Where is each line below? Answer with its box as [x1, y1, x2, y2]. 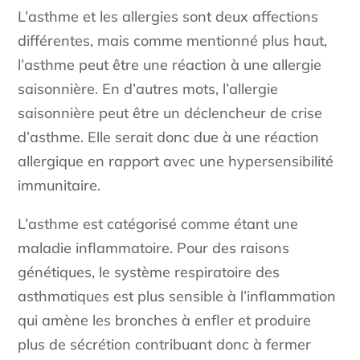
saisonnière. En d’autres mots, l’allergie [18, 80, 279, 99]
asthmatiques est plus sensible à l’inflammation [18, 287, 337, 306]
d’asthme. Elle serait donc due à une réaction [18, 128, 320, 147]
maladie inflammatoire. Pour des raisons [18, 239, 290, 258]
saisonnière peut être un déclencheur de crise [18, 104, 323, 123]
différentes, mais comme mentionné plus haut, [18, 31, 328, 51]
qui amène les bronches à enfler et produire [18, 311, 312, 330]
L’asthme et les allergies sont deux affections [18, 7, 319, 27]
